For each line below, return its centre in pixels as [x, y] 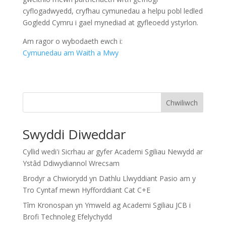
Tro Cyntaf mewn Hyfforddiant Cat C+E [86, 190]
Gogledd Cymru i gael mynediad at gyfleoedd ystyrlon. [110, 22]
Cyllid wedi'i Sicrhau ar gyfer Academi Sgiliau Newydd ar [112, 151]
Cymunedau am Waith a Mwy [70, 52]
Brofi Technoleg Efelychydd [67, 216]
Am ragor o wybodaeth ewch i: [72, 41]
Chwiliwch [182, 102]
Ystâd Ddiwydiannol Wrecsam [71, 163]
